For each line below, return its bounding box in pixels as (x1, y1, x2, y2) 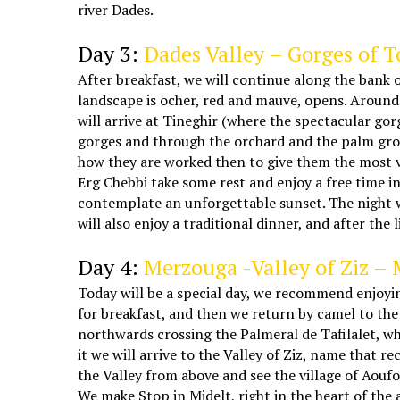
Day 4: (78, 252, 145, 281)
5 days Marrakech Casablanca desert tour (78, 20, 311, 37)
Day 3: (78, 38, 145, 68)
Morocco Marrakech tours (78, 233, 227, 251)
